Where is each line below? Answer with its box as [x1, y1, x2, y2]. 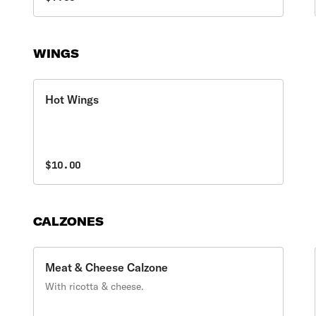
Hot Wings [45, 92, 99, 107]
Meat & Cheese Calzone [45, 260, 169, 274]
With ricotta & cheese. [45, 280, 145, 293]
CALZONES [33, 214, 104, 229]
